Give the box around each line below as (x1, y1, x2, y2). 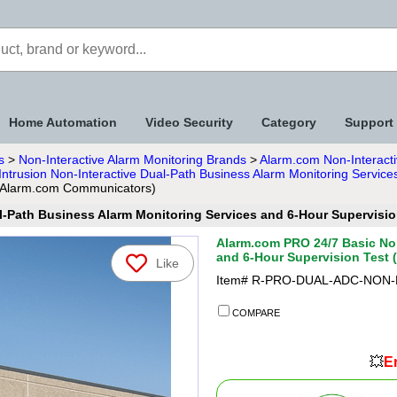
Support (345, 115, 393, 129)
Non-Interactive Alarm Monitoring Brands (19, 152, 246, 167)
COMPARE (230, 307, 280, 318)
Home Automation (9, 115, 117, 129)
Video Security (145, 115, 233, 129)
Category (261, 115, 316, 129)
